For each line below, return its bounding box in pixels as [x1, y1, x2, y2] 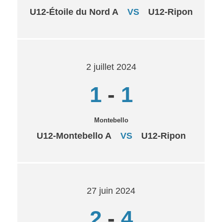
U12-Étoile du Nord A [29, 7, 118, 17]
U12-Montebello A [36, 131, 111, 141]
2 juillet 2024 [86, 62, 136, 72]
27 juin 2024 [87, 186, 135, 196]
